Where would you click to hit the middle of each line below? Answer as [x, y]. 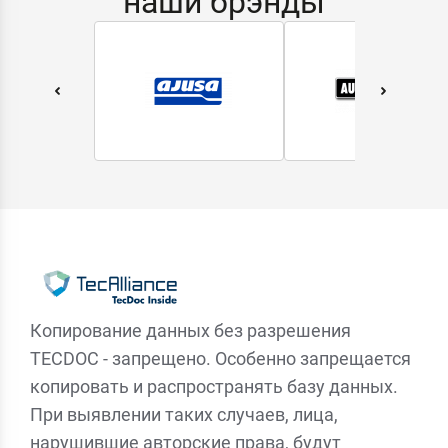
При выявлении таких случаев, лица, [183, 415]
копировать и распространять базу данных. [213, 387]
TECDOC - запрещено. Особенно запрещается [220, 359]
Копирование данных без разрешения [190, 331]
